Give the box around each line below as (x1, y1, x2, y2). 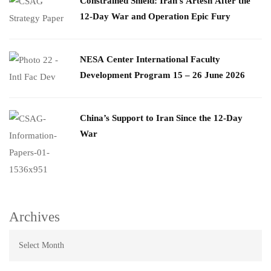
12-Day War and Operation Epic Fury (80, 11, 230, 21)
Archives (9, 209, 60, 224)
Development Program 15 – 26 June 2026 (80, 70, 245, 80)
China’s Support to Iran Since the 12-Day (80, 113, 243, 123)
